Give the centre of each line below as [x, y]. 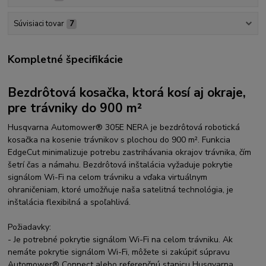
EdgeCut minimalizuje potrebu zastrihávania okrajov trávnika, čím [130, 152]
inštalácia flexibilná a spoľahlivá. [69, 202]
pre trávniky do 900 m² [75, 108]
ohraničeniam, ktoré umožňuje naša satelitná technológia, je [121, 189]
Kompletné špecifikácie [66, 60]
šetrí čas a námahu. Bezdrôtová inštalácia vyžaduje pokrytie [121, 164]
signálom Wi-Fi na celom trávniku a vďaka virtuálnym [108, 177]
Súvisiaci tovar [39, 24]
